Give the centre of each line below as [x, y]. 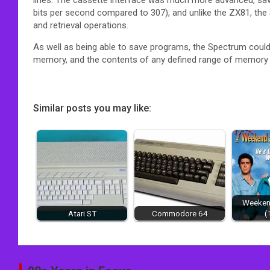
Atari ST [82, 213]
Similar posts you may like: [92, 108]
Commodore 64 [180, 213]
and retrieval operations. [81, 25]
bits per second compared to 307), [102, 12]
